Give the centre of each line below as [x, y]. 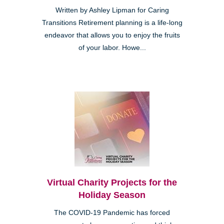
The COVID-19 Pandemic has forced [112, 212]
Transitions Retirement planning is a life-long [112, 22]
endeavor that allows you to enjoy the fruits [112, 35]
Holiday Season [112, 195]
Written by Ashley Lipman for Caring [112, 10]
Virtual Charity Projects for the [112, 182]
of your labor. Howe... [112, 47]
